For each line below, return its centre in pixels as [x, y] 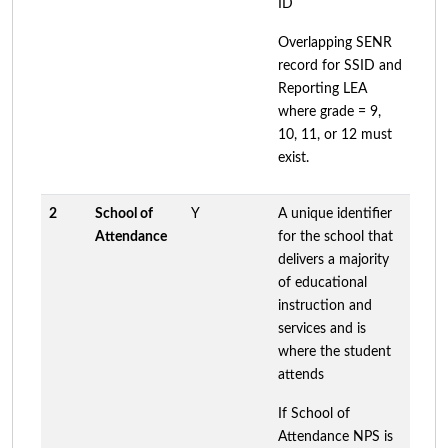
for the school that [335, 236]
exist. [293, 157]
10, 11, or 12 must [335, 134]
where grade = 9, [329, 111]
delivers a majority [333, 259]
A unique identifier [335, 213]
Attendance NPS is [335, 436]
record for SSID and [340, 65]
